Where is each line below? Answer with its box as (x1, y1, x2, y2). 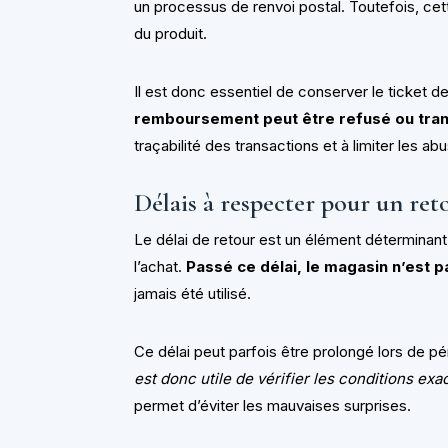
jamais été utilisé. (134, 284, 252, 304)
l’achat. (134, 257, 187, 277)
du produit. (134, 24, 208, 44)
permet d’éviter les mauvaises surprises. (134, 396, 412, 416)
